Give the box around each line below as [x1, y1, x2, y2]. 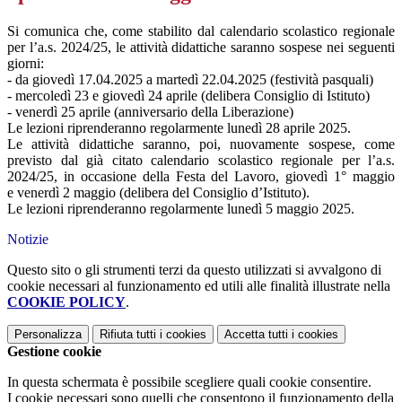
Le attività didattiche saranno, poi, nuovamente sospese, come [7, 136, 395, 153]
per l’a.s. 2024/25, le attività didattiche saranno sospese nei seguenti [7, 39, 395, 56]
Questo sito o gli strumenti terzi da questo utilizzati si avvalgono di [7, 262, 381, 278]
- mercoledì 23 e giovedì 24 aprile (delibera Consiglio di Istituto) [7, 88, 370, 104]
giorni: [7, 56, 44, 72]
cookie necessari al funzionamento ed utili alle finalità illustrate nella [7, 278, 390, 294]
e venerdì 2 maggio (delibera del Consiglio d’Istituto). [7, 185, 310, 201]
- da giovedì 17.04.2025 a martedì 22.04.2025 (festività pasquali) [7, 72, 373, 88]
